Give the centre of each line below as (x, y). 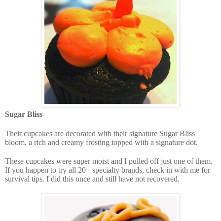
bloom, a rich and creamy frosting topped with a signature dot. (101, 143)
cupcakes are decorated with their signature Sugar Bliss (109, 134)
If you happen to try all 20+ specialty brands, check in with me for (108, 170)
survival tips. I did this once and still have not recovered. (92, 179)
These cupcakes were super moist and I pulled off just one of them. (109, 161)
